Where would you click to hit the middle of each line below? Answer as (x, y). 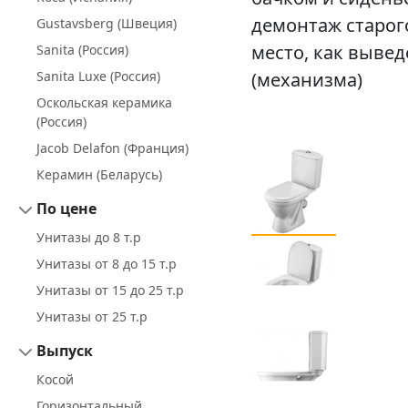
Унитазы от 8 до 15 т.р (107, 264)
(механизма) (307, 80)
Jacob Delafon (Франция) (112, 148)
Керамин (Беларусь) (99, 175)
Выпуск (65, 351)
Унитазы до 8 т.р (89, 238)
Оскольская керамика (104, 103)
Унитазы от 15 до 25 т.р (110, 291)
